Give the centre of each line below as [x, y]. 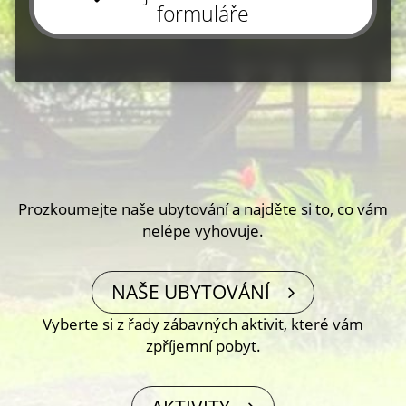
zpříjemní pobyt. [203, 345]
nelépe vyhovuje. [203, 231]
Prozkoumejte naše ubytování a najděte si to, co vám [203, 209]
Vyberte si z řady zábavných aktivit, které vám [203, 324]
